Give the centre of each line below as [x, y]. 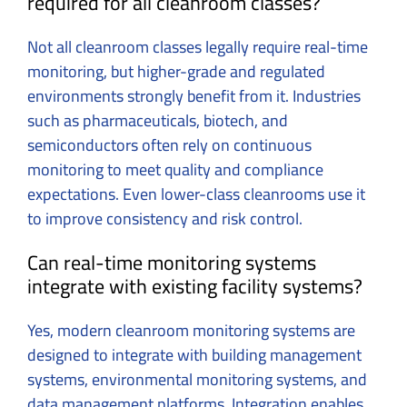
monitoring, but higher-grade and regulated [176, 71]
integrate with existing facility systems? [195, 286]
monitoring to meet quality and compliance [175, 169]
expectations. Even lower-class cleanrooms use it [196, 194]
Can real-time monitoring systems [172, 262]
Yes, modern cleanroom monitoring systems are [191, 330]
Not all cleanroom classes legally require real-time [198, 46]
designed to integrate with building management [194, 354]
